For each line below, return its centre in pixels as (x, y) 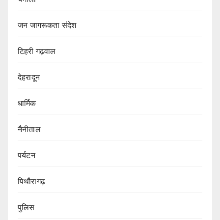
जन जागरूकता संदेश (47, 26)
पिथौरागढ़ (31, 182)
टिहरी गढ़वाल (37, 52)
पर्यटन (27, 156)
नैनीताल (29, 130)
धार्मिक (27, 104)
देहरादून (29, 78)
